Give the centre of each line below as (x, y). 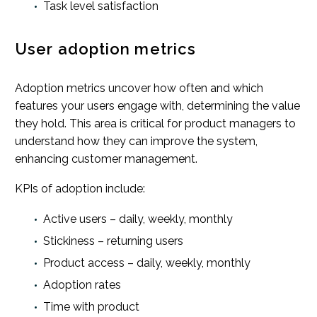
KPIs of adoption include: (80, 189)
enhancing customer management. (106, 158)
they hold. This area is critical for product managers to (155, 123)
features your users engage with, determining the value (157, 105)
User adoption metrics (106, 49)
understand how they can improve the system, (136, 141)
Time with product (91, 307)
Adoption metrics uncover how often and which (139, 88)
